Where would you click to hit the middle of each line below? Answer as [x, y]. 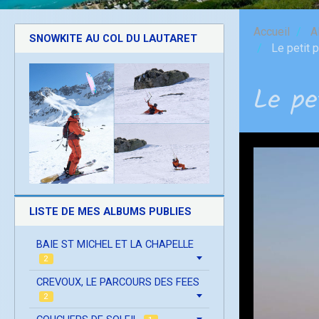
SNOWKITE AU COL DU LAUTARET [113, 38]
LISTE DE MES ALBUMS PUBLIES [110, 211]
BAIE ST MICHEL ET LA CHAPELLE [115, 244]
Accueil [272, 31]
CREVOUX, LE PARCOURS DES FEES [118, 282]
